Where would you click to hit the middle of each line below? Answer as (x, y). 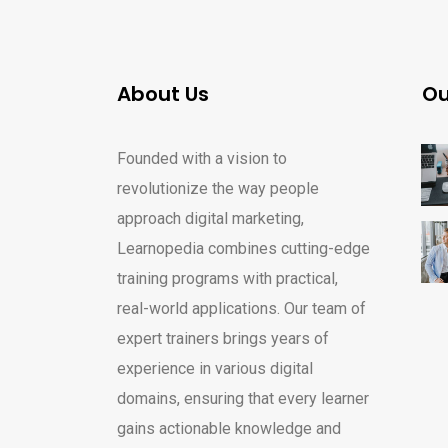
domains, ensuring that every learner (243, 398)
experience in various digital (215, 368)
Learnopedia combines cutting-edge (243, 248)
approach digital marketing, (210, 218)
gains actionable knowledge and (229, 428)
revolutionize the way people (218, 188)
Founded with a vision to (202, 158)
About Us (163, 93)
